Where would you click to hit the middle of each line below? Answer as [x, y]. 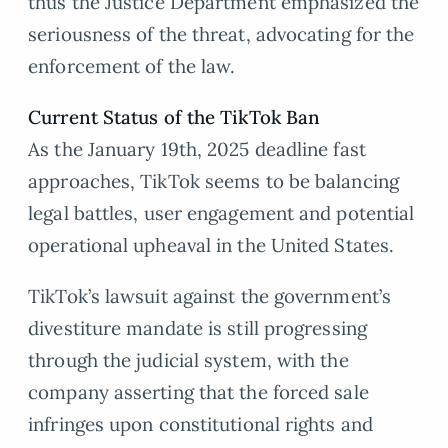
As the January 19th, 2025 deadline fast [197, 149]
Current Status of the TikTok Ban [174, 117]
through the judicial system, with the [188, 359]
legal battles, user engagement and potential [221, 213]
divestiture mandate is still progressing [197, 327]
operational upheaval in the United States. [211, 245]
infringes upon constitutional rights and [200, 423]
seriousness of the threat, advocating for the [221, 34]
